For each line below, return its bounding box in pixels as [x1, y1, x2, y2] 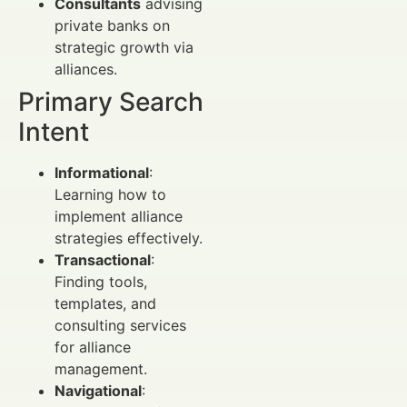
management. [55, 359, 147, 378]
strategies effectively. [55, 228, 203, 247]
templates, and [55, 293, 156, 313]
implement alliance [55, 206, 183, 225]
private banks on [55, 15, 170, 35]
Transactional [55, 250, 151, 269]
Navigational [55, 381, 142, 400]
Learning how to [55, 184, 166, 203]
